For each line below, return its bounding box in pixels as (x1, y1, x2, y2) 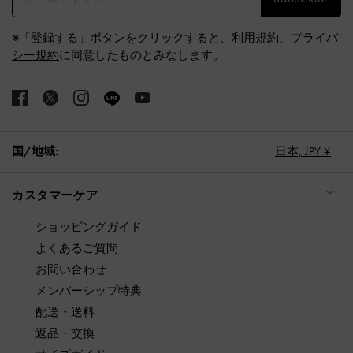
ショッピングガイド (35, 218, 142, 235)
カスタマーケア (12, 187, 98, 203)
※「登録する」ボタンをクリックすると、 (12, 30, 232, 46)
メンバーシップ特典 (35, 282, 142, 299)
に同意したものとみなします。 (59, 47, 225, 64)
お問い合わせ (35, 261, 106, 277)
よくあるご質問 (35, 240, 118, 256)
